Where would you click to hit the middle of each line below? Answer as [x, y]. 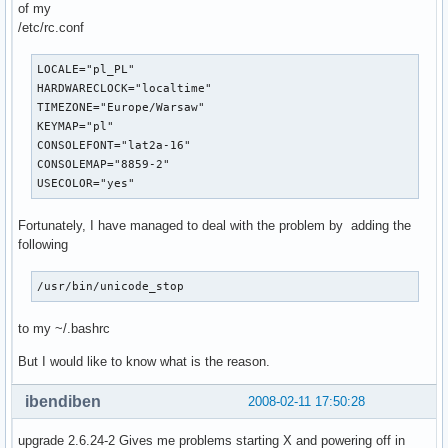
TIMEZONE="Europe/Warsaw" [121, 106]
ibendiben [63, 401]
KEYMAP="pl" [76, 125]
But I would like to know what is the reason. [144, 361]
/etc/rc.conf [51, 27]
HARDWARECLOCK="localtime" [125, 87]
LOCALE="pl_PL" [86, 68]
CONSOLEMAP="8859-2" [104, 163]
